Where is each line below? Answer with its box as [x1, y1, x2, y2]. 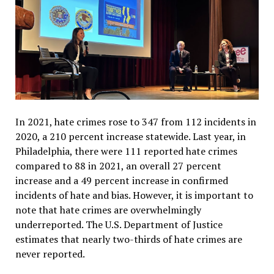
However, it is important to [132, 188, 253, 202]
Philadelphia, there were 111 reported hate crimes [15, 144, 237, 158]
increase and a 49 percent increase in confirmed [15, 173, 228, 187]
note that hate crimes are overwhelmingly [15, 202, 201, 217]
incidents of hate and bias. [15, 188, 133, 202]
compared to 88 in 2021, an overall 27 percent [15, 158, 221, 172]
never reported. [15, 246, 85, 261]
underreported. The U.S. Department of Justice [15, 217, 223, 231]
